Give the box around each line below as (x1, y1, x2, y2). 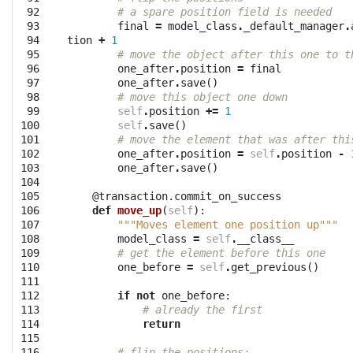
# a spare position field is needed (117, 6, 332, 19)
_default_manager (243, 20, 344, 33)
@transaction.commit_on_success (92, 190, 281, 203)
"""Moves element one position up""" (117, 218, 338, 232)
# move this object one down (117, 91, 288, 104)
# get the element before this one (117, 247, 325, 260)
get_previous (231, 261, 307, 274)
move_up (117, 204, 162, 217)
